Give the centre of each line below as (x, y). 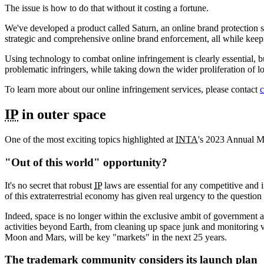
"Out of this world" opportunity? (86, 162)
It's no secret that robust (49, 185)
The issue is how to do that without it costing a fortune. (107, 8)
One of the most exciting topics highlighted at (90, 140)
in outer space (62, 115)
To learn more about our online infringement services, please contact (132, 90)
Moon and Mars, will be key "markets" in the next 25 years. (116, 237)
